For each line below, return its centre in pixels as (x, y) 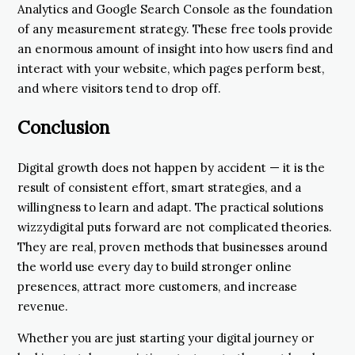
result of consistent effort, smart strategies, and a (159, 187)
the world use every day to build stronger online (155, 266)
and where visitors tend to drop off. (119, 88)
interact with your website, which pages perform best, (171, 68)
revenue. (43, 306)
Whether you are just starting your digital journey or (166, 338)
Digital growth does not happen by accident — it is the (171, 167)
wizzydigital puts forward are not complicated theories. (175, 227)
